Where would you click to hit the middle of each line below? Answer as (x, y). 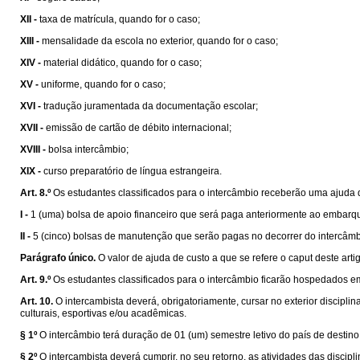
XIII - (30, 41)
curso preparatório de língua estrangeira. (133, 171)
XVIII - (33, 149)
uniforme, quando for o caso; (103, 84)
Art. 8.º (35, 193)
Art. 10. (37, 301)
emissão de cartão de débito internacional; (139, 128)
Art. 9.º (35, 280)
